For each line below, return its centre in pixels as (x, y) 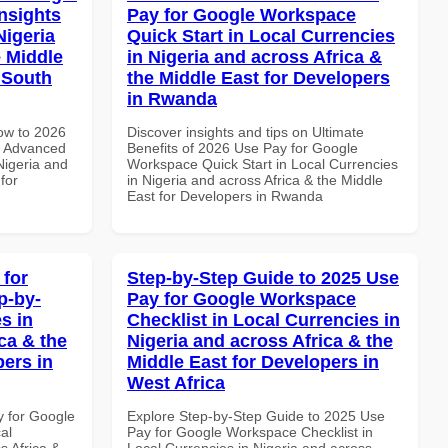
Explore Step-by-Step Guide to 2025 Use (256, 415)
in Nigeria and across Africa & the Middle (255, 179)
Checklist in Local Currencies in (263, 319)
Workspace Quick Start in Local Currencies (262, 163)
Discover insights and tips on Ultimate (245, 131)
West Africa (176, 382)
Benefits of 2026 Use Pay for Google (242, 147)
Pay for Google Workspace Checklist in (250, 431)
